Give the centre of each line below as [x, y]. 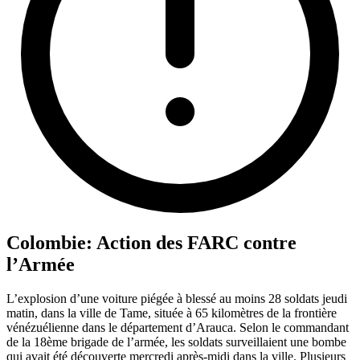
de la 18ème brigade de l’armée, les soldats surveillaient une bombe [176, 342]
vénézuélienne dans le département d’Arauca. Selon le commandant [178, 327]
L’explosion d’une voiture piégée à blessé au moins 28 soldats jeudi [177, 298]
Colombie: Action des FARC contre [151, 242]
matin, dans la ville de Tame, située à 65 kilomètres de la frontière [172, 313]
